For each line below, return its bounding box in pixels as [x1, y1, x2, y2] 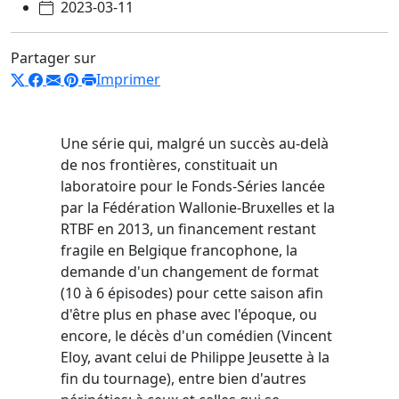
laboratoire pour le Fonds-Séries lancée [61, 175, 325, 196]
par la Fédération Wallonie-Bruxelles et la [61, 197, 335, 217]
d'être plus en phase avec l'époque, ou [61, 304, 317, 324]
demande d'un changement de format [61, 261, 319, 281]
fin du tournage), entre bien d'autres [61, 368, 306, 388]
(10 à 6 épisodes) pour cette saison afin [61, 282, 323, 303]
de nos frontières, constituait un [61, 154, 278, 175]
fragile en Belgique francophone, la [61, 240, 297, 260]
